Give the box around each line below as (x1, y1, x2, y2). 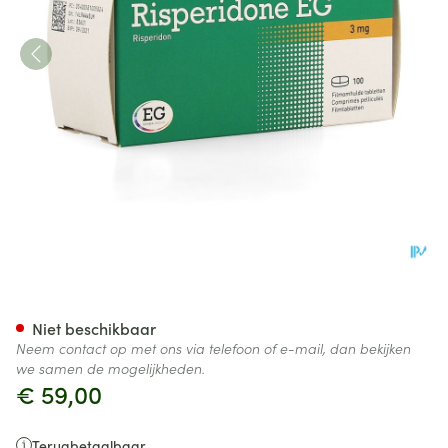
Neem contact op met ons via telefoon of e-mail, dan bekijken (16, 338, 411, 358)
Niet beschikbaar (32, 317, 156, 339)
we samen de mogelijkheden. (16, 358, 205, 378)
